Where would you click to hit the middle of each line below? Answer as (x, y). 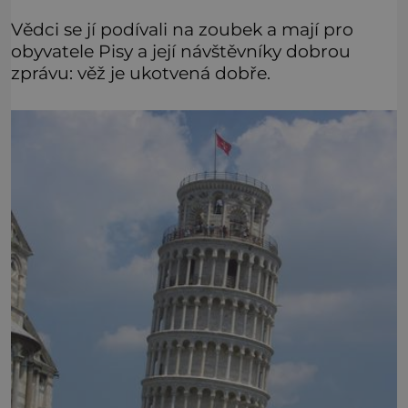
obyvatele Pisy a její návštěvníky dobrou (181, 51)
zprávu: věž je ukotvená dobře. (141, 73)
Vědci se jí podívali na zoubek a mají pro (182, 30)
